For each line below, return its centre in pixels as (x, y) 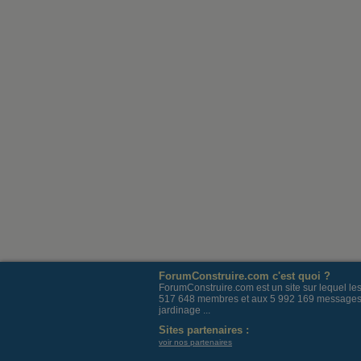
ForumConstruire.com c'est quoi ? (245, 276)
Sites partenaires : (204, 330)
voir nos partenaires (195, 342)
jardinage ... (185, 310)
